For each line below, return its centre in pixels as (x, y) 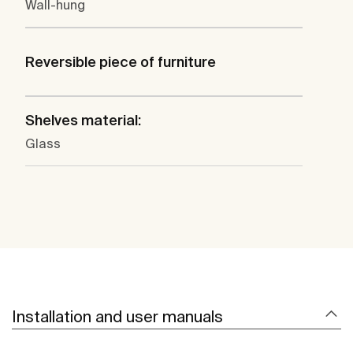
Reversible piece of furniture (121, 62)
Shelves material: (83, 121)
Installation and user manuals (117, 317)
